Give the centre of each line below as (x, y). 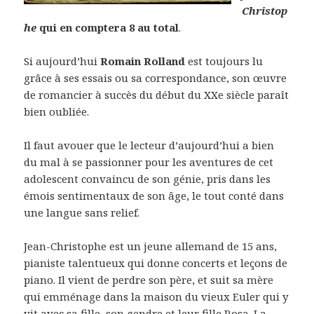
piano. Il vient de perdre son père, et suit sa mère (149, 279)
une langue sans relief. (82, 212)
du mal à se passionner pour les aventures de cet (149, 162)
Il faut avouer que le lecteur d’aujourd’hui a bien (149, 145)
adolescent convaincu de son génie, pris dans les (148, 178)
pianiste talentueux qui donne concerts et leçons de (156, 262)
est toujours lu (224, 61)
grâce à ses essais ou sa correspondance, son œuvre (156, 77)
